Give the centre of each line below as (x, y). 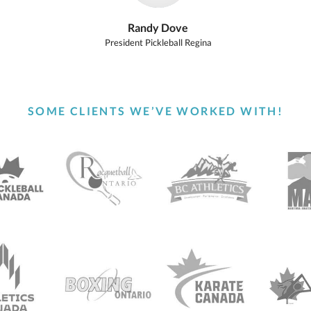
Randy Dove (158, 27)
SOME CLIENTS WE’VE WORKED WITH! (155, 110)
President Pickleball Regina (158, 42)
